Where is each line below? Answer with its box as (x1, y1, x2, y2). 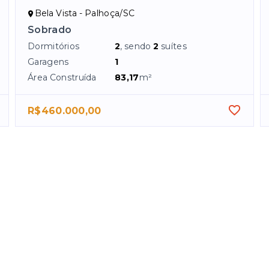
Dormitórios (28, 41, 80, 52)
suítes (161, 41, 187, 52)
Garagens (28, 56, 69, 68)
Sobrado (28, 24, 72, 36)
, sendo (120, 41, 154, 52)
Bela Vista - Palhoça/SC (34, 8, 135, 19)
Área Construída (28, 72, 97, 83)
